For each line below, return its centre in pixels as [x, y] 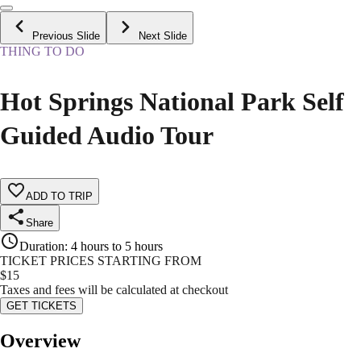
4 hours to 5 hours [117, 247]
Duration [42, 247]
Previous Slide [66, 36]
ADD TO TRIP [59, 197]
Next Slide [163, 36]
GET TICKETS [41, 306]
